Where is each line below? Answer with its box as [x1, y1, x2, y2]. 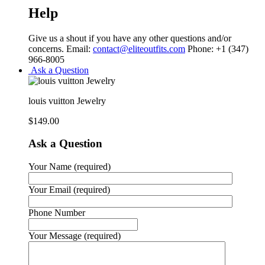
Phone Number [28, 208, 85, 218]
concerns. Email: [28, 43, 93, 54]
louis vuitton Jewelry [28, 95, 106, 106]
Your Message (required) [28, 231, 121, 241]
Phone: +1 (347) [185, 43, 248, 54]
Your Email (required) [28, 185, 110, 195]
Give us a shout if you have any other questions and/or [28, 33, 231, 43]
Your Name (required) [28, 161, 111, 172]
